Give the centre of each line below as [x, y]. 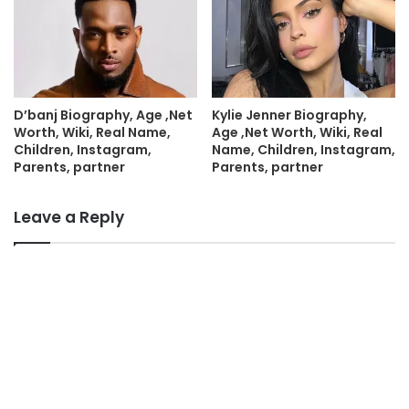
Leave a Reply [69, 217]
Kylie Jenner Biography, [289, 115]
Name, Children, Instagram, [304, 149]
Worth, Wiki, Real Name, [92, 132]
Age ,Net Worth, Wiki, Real [297, 132]
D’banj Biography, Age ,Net [103, 115]
